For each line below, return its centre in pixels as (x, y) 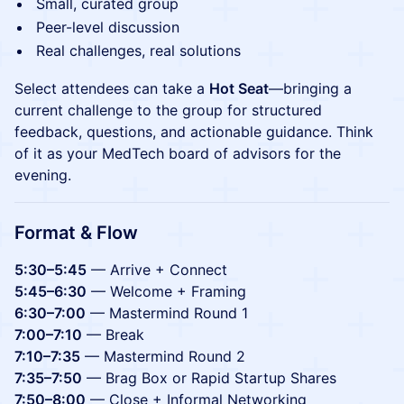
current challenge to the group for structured (168, 110)
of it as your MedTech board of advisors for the (178, 153)
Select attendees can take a (112, 88)
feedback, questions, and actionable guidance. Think (194, 132)
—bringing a (310, 88)
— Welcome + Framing (166, 291)
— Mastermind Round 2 (163, 356)
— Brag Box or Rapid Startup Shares (209, 378)
